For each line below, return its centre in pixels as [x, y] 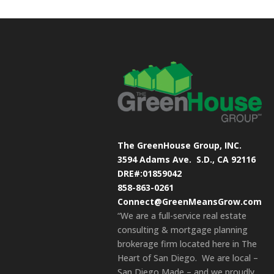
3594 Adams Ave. [157, 159]
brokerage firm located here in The [187, 243]
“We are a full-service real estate [182, 215]
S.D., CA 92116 [226, 159]
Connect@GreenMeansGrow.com [190, 201]
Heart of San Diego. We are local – [188, 257]
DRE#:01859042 [150, 173]
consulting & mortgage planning [183, 229]
